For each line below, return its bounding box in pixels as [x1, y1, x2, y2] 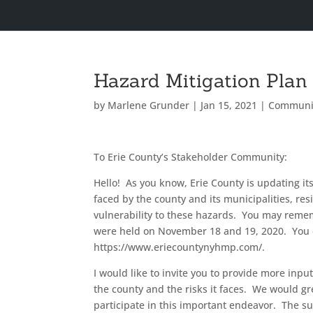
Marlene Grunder [108, 99, 190, 112]
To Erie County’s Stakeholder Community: [94, 150, 288, 163]
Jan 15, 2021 [201, 99, 258, 112]
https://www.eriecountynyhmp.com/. [94, 240, 265, 254]
